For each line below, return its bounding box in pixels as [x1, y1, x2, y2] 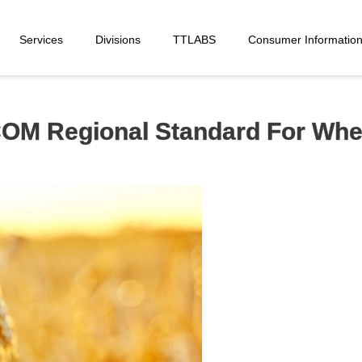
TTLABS [173, 33, 216, 47]
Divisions [95, 33, 141, 47]
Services [19, 33, 63, 47]
